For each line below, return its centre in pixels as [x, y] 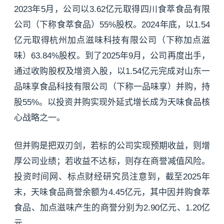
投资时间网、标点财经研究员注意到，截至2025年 [112, 177]
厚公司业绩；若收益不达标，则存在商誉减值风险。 [112, 161]
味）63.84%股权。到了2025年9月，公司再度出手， [112, 56]
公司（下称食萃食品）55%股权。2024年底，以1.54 [112, 25]
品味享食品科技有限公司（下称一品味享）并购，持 [112, 87]
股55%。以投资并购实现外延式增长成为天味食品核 [112, 102]
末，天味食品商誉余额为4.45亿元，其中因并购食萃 [112, 192]
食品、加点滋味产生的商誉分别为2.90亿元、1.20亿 [112, 208]
